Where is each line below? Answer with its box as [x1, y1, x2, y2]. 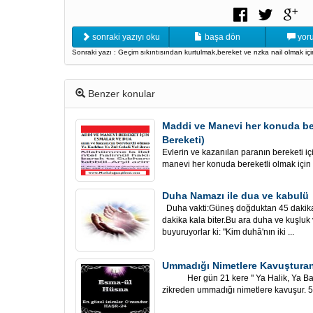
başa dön [203, 32, 240, 42]
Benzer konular [85, 88, 155, 99]
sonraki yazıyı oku [89, 32, 160, 42]
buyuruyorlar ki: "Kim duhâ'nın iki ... [162, 227, 294, 237]
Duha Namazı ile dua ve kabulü [162, 190, 309, 201]
